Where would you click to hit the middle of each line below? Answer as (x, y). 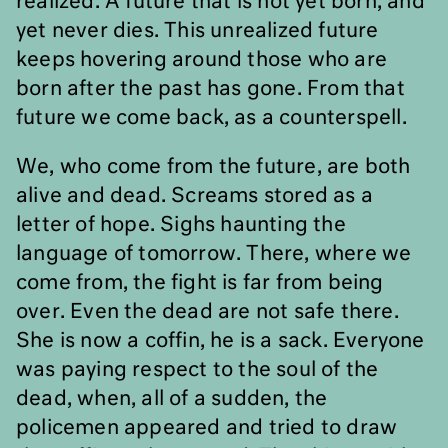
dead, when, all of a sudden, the (172, 399)
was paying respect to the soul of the (197, 370)
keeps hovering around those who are (202, 60)
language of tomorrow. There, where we (214, 254)
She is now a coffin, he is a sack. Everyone (220, 341)
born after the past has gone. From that (210, 89)
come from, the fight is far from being (200, 283)
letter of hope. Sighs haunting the (181, 225)
